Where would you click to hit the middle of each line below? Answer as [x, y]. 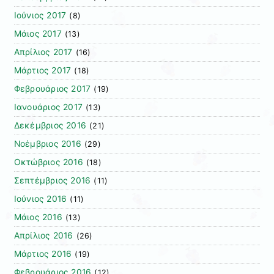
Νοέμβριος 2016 [47, 144]
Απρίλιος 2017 [43, 52]
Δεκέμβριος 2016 [50, 126]
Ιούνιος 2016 [40, 199]
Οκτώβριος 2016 [48, 162]
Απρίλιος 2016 [43, 236]
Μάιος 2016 [38, 217]
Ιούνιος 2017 [40, 16]
